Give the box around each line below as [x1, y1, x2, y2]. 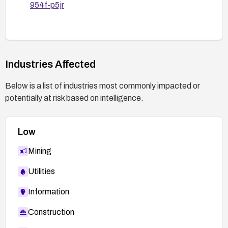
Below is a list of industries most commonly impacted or [5, 81, 200, 90]
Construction [28, 207, 74, 216]
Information [28, 187, 69, 196]
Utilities [28, 166, 55, 176]
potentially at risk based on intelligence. [5, 93, 144, 102]
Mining [28, 146, 51, 155]
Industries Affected [5, 58, 96, 70]
